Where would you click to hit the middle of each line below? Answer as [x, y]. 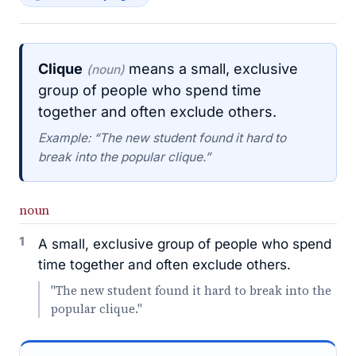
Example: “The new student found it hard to [162, 138]
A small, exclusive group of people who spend [185, 244]
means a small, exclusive [211, 69]
